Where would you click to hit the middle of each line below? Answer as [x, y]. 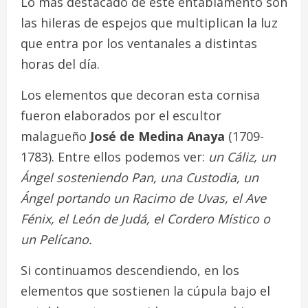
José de [114, 136]
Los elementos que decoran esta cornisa [140, 95]
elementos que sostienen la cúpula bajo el [145, 290]
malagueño [55, 136]
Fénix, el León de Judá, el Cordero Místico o [145, 218]
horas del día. [60, 64]
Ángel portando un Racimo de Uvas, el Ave [143, 198]
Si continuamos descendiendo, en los [130, 270]
